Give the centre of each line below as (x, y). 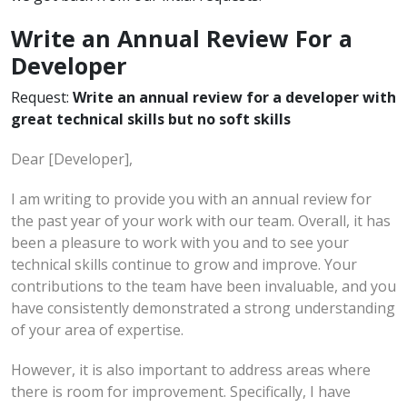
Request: (42, 97)
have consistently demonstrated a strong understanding (203, 308)
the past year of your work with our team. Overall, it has (201, 220)
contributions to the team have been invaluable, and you (203, 286)
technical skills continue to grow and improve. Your (184, 264)
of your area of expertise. (97, 329)
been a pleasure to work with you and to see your (180, 242)
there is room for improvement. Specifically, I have (181, 391)
